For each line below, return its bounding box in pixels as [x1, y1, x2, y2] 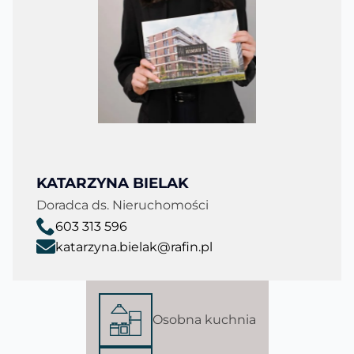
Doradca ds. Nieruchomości [36, 197, 209, 213]
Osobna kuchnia [152, 311, 256, 327]
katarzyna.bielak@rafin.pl [55, 239, 213, 254]
